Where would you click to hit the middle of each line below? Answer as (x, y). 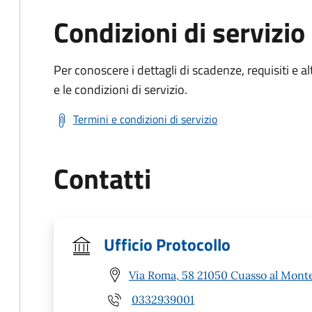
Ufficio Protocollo (167, 244)
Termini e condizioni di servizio (145, 119)
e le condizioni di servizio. (120, 89)
